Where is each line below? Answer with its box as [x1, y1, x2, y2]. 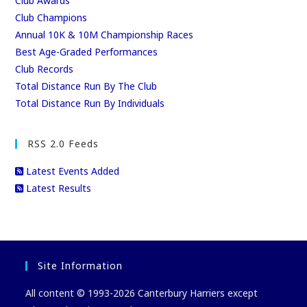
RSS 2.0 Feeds [27, 136, 99, 150]
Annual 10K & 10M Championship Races [15, 27, 194, 41]
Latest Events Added [23, 164, 120, 177]
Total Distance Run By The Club [15, 79, 158, 93]
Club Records [15, 62, 74, 75]
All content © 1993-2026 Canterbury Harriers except [25, 286, 258, 299]
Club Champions [15, 10, 88, 24]
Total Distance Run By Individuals [15, 96, 165, 110]
